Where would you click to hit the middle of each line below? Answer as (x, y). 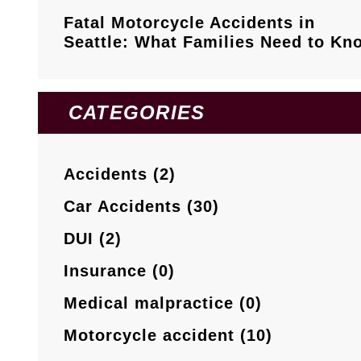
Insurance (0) (119, 271)
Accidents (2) (120, 174)
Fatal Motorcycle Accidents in (189, 23)
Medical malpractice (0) (163, 303)
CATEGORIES (137, 113)
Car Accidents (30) (141, 207)
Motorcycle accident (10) (168, 336)
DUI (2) (93, 239)
